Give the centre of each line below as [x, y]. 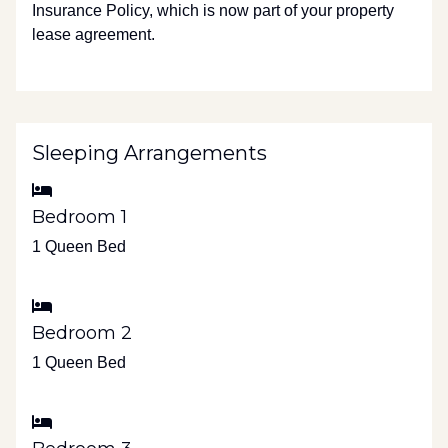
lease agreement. [93, 34]
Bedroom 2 [82, 333]
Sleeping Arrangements [149, 153]
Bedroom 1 [79, 217]
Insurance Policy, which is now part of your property [213, 10]
